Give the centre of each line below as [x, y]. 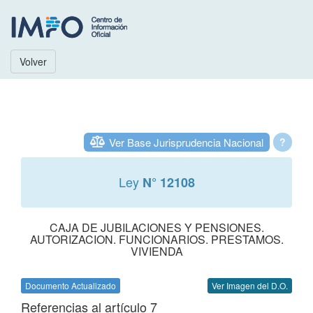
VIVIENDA [156, 251]
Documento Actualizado [71, 285]
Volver [33, 61]
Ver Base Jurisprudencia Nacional [186, 142]
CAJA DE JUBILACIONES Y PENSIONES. [156, 227]
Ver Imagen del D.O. [250, 285]
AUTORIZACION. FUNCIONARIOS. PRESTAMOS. [156, 239]
